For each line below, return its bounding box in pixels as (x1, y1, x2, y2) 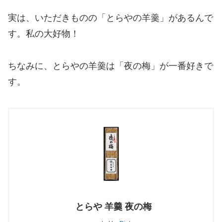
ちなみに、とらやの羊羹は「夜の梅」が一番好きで (8, 60, 213, 71)
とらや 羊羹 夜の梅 (75, 201, 152, 212)
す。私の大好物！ (8, 29, 79, 39)
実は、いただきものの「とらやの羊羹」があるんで (8, 13, 213, 23)
